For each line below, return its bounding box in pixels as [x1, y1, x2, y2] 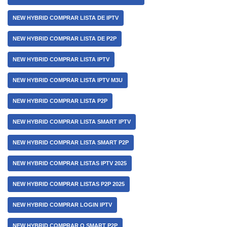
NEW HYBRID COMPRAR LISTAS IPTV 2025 [13, 160, 127, 166]
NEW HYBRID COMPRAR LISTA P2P [13, 98, 107, 104]
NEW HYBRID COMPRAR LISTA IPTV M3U [13, 77, 123, 83]
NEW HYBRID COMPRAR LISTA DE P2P [13, 35, 117, 42]
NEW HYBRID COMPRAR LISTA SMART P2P [13, 139, 129, 145]
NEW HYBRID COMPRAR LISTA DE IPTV [13, 15, 119, 21]
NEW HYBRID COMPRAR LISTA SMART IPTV [13, 119, 131, 125]
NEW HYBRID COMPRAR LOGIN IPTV [13, 202, 112, 208]
